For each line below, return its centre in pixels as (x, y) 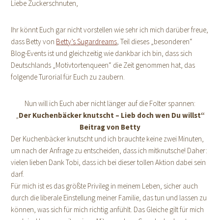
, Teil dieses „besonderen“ (155, 41)
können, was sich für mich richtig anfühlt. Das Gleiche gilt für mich (108, 209)
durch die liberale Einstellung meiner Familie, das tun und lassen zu (109, 198)
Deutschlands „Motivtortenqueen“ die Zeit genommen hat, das (103, 65)
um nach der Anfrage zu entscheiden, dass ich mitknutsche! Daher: (109, 151)
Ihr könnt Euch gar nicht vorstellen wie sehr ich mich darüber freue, (110, 30)
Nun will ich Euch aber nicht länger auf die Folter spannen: (110, 103)
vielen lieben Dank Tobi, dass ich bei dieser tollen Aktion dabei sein (109, 162)
